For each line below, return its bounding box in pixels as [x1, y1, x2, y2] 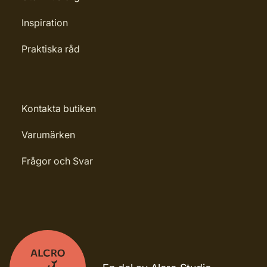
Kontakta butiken [21, 103, 96, 114]
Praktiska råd [21, 43, 80, 55]
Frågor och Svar [21, 155, 93, 167]
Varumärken [21, 129, 75, 141]
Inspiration [21, 17, 68, 29]
